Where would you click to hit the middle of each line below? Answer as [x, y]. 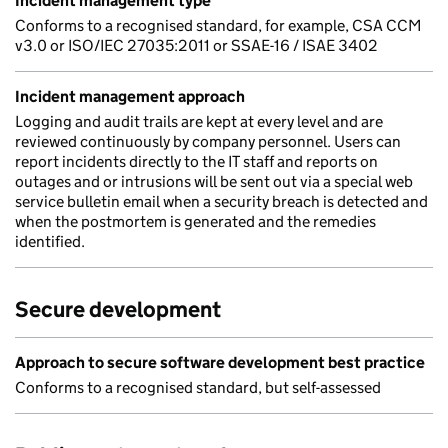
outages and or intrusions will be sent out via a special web [214, 181]
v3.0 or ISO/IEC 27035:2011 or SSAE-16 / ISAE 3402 [196, 45]
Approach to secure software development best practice [220, 362]
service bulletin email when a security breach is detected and [221, 201]
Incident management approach [130, 96]
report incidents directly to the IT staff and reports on [196, 161]
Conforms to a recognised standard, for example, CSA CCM [218, 25]
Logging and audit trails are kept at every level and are [199, 121]
